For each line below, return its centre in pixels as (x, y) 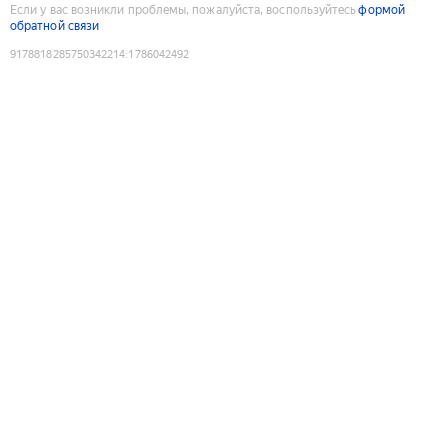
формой (381, 9)
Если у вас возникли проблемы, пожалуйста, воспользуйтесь (183, 9)
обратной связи (55, 25)
